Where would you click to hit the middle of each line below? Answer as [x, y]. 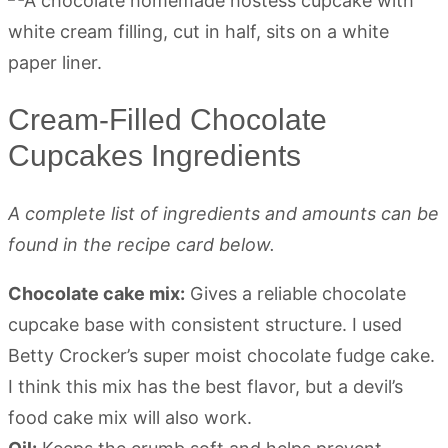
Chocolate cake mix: [96, 293]
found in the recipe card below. [141, 244]
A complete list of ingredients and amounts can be [223, 213]
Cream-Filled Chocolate [167, 119]
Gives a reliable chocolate [295, 293]
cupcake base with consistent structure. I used [205, 324]
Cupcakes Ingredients [154, 155]
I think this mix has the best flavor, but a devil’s [205, 386]
